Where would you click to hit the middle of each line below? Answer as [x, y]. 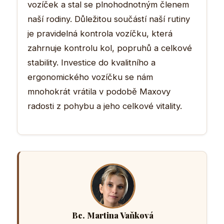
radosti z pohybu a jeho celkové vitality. [105, 106]
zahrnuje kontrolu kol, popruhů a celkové [110, 48]
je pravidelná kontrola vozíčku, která [100, 33]
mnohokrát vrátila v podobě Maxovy [99, 91]
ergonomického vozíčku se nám [90, 77]
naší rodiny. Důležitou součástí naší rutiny [109, 19]
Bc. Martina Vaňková [113, 215]
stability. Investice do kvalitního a [91, 62]
